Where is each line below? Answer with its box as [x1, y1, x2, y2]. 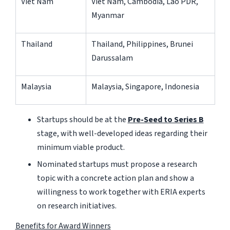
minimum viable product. [36, 141, 125, 153]
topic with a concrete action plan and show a [36, 172, 194, 184]
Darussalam [91, 52, 133, 64]
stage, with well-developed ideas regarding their [36, 127, 207, 139]
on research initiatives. [36, 200, 117, 212]
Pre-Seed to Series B [127, 113, 204, 125]
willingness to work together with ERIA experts [36, 186, 205, 198]
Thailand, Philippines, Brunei [91, 38, 193, 50]
